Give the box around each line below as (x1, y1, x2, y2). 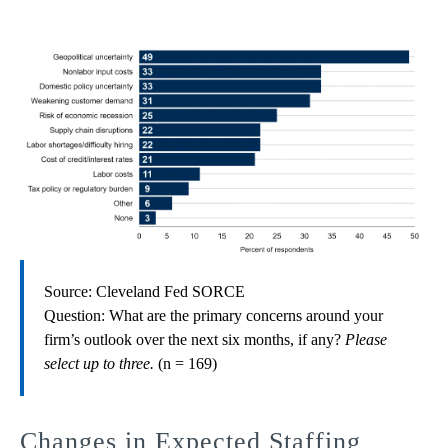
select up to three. (44, 354, 154, 372)
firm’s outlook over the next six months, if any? (44, 330, 345, 348)
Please (345, 330, 387, 348)
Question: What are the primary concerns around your (44, 306, 383, 324)
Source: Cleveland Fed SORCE (44, 282, 245, 300)
